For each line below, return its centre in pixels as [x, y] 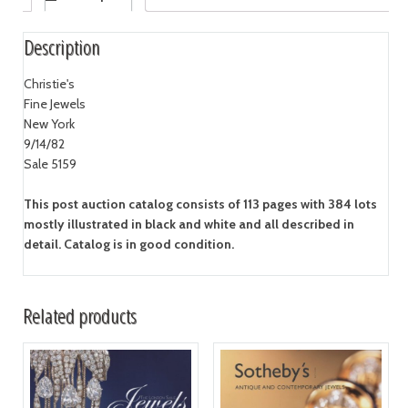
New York [49, 124]
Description [61, 47]
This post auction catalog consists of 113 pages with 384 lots [200, 204]
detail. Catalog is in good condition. [128, 245]
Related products [79, 316]
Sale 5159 [50, 164]
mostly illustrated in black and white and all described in [189, 224]
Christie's [49, 84]
